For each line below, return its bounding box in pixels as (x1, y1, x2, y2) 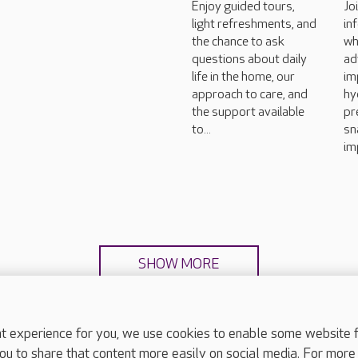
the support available (192, 105, 304, 120)
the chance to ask (192, 34, 284, 50)
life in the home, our (192, 70, 295, 85)
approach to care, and (192, 87, 308, 102)
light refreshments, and (192, 17, 316, 32)
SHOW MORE (138, 256, 220, 272)
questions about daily (192, 52, 307, 67)
